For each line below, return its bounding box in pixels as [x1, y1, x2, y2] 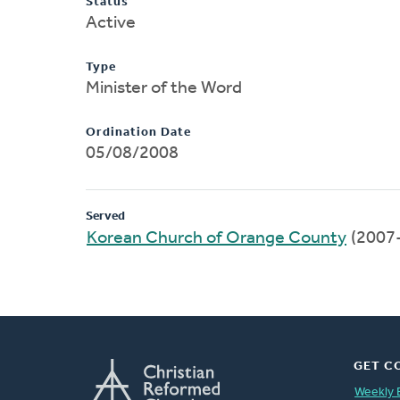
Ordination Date [86, 125, 191, 139]
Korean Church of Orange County [87, 229, 346, 247]
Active [86, 13, 136, 32]
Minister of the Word [86, 79, 242, 97]
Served [86, 209, 125, 223]
